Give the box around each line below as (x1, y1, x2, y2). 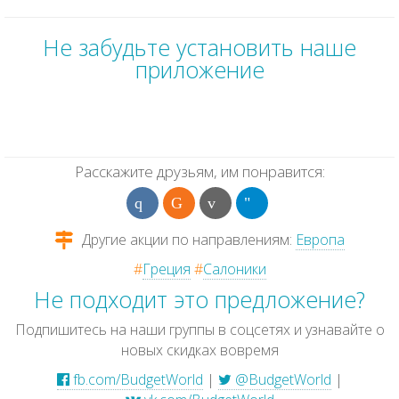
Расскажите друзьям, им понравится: (74, 161, 325, 182)
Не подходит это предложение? (34, 284, 365, 314)
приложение (134, 54, 265, 85)
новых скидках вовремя (120, 340, 279, 360)
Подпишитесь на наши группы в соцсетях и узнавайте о (14, 320, 385, 339)
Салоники (202, 259, 266, 279)
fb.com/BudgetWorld (69, 370, 203, 389)
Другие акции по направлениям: (78, 230, 296, 249)
